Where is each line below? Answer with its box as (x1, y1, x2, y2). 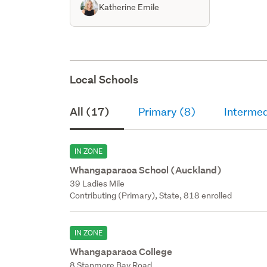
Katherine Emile (99, 1, 160, 13)
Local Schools (70, 72, 139, 86)
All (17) (70, 104, 110, 119)
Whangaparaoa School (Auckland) (70, 163, 222, 176)
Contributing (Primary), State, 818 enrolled (70, 190, 232, 201)
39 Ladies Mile (70, 178, 125, 189)
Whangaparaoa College (70, 245, 173, 258)
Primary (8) (138, 104, 196, 119)
